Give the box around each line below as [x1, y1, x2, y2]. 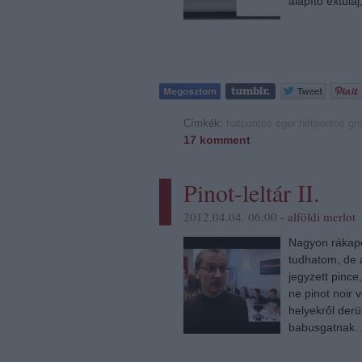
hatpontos [226, 116, 272, 129]
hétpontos [299, 116, 345, 129]
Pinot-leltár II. [183, 175, 320, 208]
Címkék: [183, 116, 226, 129]
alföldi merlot [288, 208, 356, 225]
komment [196, 133, 250, 146]
